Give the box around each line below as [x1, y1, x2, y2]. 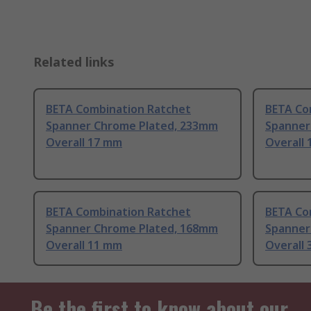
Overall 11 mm [46, 237, 122, 253]
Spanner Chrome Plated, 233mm [46, 118, 218, 134]
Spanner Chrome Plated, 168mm [46, 221, 218, 237]
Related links [33, 53, 115, 71]
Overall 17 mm [46, 135, 122, 151]
